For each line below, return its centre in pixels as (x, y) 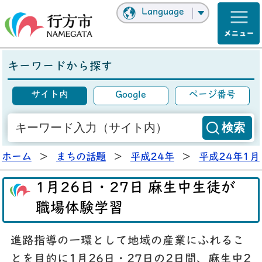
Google (131, 96)
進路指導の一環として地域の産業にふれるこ (127, 241)
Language (162, 13)
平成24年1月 (229, 157)
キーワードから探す (60, 68)
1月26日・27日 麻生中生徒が (136, 189)
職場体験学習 (80, 210)
